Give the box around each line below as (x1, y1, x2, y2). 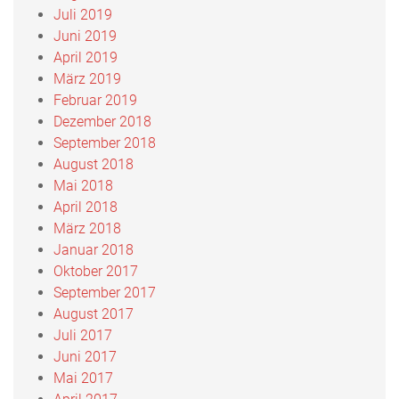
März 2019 (53, 69, 121, 87)
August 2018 (53, 155, 134, 173)
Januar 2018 (53, 240, 134, 258)
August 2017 (53, 305, 134, 322)
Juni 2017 (53, 347, 117, 365)
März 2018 (53, 219, 121, 237)
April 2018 (53, 198, 118, 216)
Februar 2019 (53, 91, 137, 109)
